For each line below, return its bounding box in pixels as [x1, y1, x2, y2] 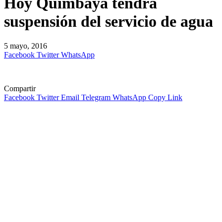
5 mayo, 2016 [4, 41, 47, 50]
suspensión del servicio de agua [4, 12, 213, 31]
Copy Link [148, 93, 182, 102]
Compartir [4, 84, 36, 93]
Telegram [81, 93, 111, 102]
